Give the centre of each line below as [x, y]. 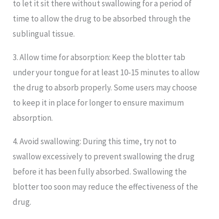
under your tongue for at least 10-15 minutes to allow [106, 72]
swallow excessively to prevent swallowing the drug [104, 156]
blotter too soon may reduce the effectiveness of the [106, 186]
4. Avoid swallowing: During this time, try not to [95, 141]
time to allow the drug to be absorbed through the [102, 18]
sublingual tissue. [44, 33]
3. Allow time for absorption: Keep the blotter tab [99, 57]
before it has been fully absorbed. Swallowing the [100, 171]
